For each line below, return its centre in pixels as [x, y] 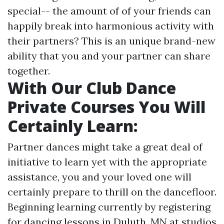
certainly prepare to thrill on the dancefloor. [112, 192]
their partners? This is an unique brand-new [111, 41]
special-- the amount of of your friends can [109, 11]
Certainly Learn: [73, 126]
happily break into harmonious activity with [111, 26]
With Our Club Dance [92, 88]
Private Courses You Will [106, 107]
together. [29, 71]
